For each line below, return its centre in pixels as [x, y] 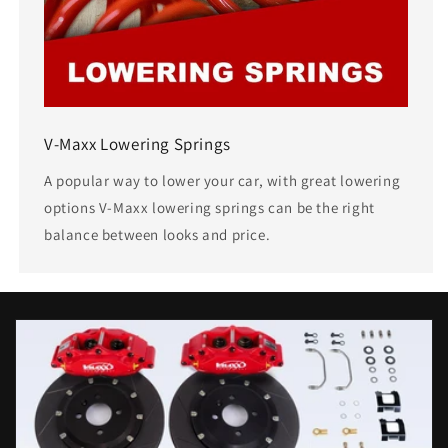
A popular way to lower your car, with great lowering [222, 181]
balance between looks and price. [157, 235]
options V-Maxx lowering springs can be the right [209, 208]
